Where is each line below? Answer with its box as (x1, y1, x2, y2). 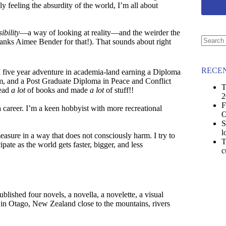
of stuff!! (104, 86, 134, 94)
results (200, 54, 221, 64)
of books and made (25, 86, 90, 94)
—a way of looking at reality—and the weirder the (20, 28, 180, 37)
